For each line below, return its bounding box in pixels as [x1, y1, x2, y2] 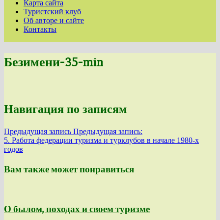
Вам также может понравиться [4, 163, 134, 175]
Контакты [24, 25, 56, 33]
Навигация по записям [4, 102, 127, 117]
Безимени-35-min [4, 54, 104, 70]
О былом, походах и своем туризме [4, 203, 150, 215]
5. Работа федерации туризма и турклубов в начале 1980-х [4, 136, 199, 144]
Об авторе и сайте [24, 16, 84, 25]
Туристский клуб [24, 7, 81, 16]
